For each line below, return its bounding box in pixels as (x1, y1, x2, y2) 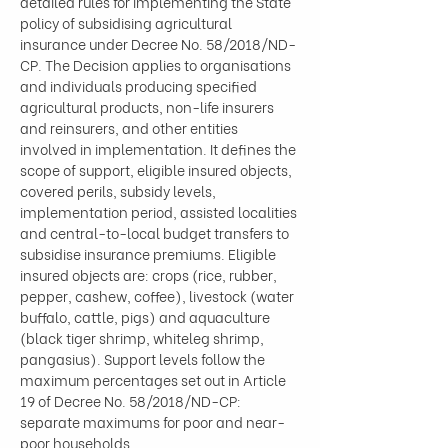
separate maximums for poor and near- (20, 411, 285, 432)
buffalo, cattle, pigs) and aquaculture (20, 306, 273, 327)
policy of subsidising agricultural (20, 12, 235, 33)
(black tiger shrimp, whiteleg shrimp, (20, 327, 267, 348)
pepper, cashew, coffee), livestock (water (20, 285, 297, 306)
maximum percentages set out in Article (20, 369, 289, 390)
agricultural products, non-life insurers (20, 96, 277, 117)
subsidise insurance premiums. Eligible (20, 243, 279, 264)
